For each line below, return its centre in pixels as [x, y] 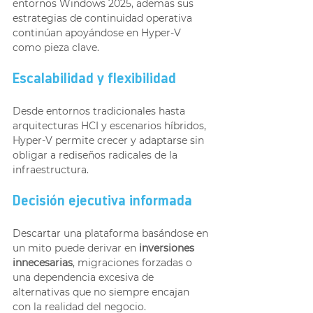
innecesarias [43, 263]
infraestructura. [51, 170]
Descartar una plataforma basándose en [112, 233]
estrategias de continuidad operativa [104, 18]
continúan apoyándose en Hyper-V [98, 33]
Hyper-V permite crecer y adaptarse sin [110, 140]
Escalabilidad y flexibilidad [94, 80]
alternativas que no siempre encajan [102, 292]
